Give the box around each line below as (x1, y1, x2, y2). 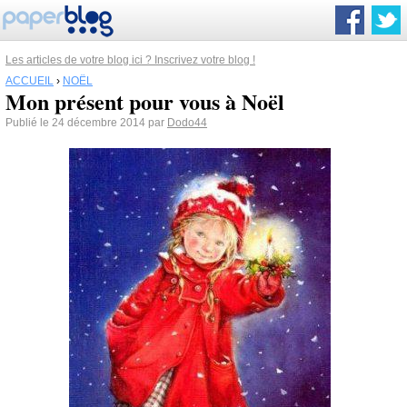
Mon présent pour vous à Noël (5, 85, 284, 117)
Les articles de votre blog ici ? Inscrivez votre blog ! (5, 54, 255, 66)
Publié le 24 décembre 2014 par (5, 116, 167, 129)
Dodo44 (167, 116, 207, 129)
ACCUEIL (5, 74, 54, 87)
